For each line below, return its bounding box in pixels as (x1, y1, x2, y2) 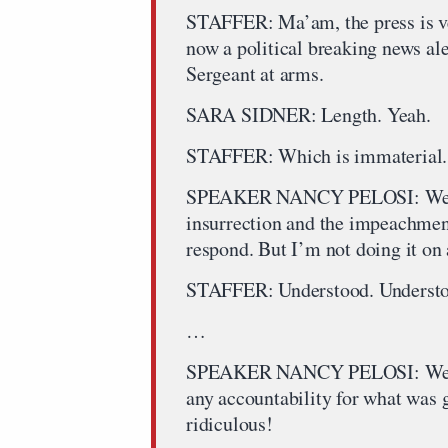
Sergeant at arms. (186, 59, 324, 87)
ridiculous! (186, 409, 273, 437)
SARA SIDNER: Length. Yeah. (186, 100, 431, 128)
